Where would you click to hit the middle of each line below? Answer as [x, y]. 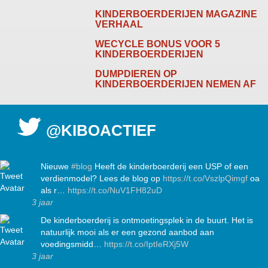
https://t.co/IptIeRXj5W [146, 244]
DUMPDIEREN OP [136, 74]
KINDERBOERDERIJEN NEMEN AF [176, 84]
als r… [54, 191]
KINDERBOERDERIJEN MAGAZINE [176, 14]
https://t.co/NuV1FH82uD [115, 191]
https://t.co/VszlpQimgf [205, 179]
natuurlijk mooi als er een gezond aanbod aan [127, 232]
